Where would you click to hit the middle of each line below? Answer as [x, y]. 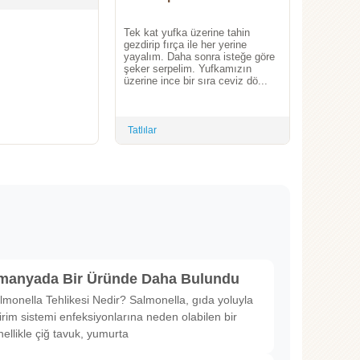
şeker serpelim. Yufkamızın [188, 69]
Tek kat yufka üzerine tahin [187, 33]
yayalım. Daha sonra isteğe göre [199, 57]
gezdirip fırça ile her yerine [185, 45]
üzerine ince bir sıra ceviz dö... [196, 81]
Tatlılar [142, 131]
